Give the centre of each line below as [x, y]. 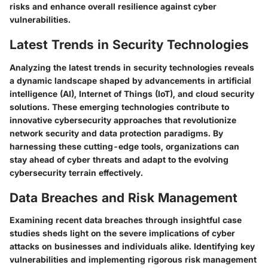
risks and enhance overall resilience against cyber [113, 6]
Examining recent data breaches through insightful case [126, 220]
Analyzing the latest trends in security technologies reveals [132, 67]
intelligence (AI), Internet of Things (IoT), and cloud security [132, 93]
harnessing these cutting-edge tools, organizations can [124, 146]
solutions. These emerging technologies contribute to [119, 106]
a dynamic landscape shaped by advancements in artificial [130, 80]
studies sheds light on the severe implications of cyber [122, 233]
